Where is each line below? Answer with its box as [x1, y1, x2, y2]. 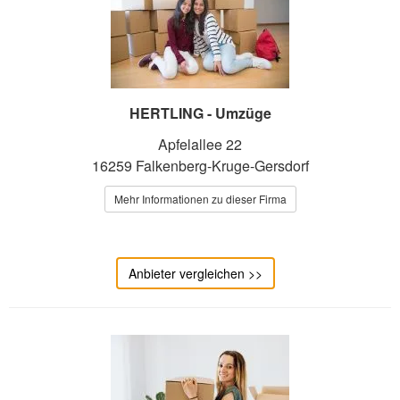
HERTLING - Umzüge [129, 103, 271, 124]
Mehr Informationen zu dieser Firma [113, 191, 287, 207]
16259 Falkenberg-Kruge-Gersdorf [91, 155, 309, 177]
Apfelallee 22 [158, 134, 242, 155]
